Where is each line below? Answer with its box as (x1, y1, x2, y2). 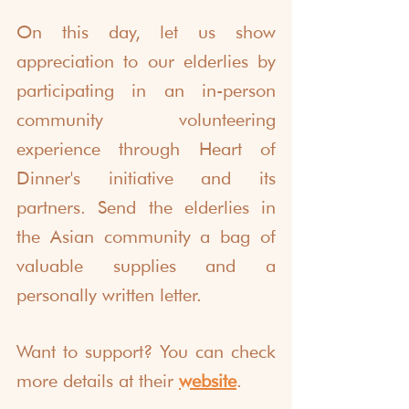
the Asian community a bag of (16, 225, 276, 248)
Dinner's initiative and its (16, 167, 276, 190)
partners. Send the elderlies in (16, 196, 276, 219)
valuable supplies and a (16, 255, 276, 278)
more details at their (16, 370, 179, 393)
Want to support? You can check (16, 341, 276, 363)
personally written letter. (16, 284, 202, 307)
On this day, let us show (16, 21, 276, 44)
